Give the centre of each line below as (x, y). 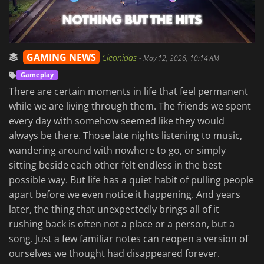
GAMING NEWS (61, 57)
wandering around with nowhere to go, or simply (117, 151)
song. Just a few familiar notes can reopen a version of (128, 239)
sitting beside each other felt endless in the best (115, 165)
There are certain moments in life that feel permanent (128, 92)
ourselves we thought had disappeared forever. (114, 254)
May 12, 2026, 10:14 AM (181, 58)
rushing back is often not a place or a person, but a (122, 224)
